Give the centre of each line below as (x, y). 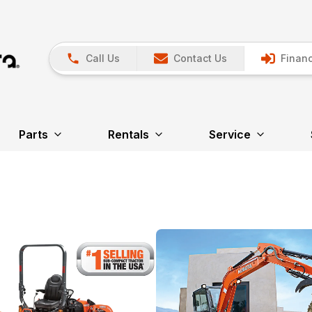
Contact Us (200, 58)
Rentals (128, 134)
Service (229, 134)
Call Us (103, 58)
